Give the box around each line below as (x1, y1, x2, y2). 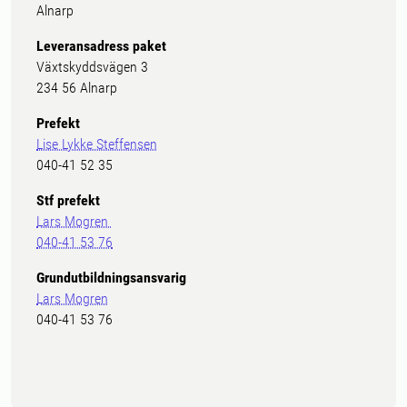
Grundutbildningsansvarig (36, 269, 186, 286)
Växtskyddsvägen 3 (36, 58, 148, 75)
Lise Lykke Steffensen (36, 135, 157, 153)
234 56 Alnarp (36, 79, 117, 96)
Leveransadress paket (36, 37, 166, 55)
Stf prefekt (36, 192, 100, 209)
